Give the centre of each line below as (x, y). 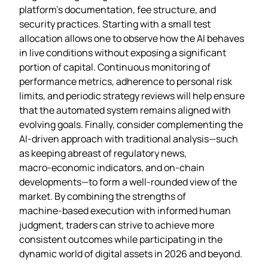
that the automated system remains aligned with (125, 110)
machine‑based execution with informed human (125, 210)
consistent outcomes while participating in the (121, 239)
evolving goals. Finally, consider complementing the (131, 124)
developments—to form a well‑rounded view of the (128, 182)
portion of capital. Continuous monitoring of (115, 67)
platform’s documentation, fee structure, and (118, 9)
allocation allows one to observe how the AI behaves (132, 38)
